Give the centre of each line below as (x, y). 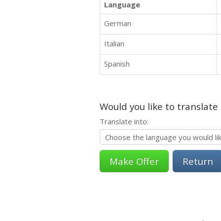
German (118, 23)
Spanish (117, 64)
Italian (114, 43)
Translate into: (124, 121)
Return (198, 161)
